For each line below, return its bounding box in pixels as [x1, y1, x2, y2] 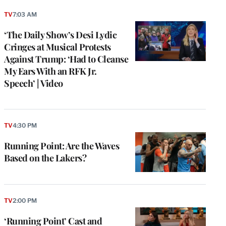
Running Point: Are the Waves [4, 140, 119, 152]
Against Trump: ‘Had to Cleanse [4, 53, 128, 66]
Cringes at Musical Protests [4, 41, 111, 53]
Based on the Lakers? [4, 152, 86, 164]
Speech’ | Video [4, 77, 63, 90]
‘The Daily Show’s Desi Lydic [4, 29, 117, 41]
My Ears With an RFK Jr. [4, 65, 97, 78]
